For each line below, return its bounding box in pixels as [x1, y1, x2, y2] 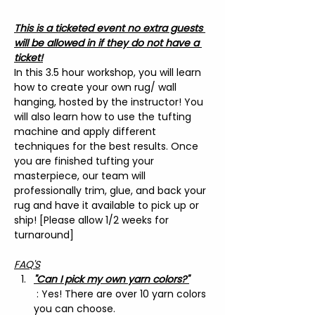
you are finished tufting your [14, 153, 157, 168]
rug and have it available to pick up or [14, 198, 202, 212]
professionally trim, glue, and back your [14, 183, 209, 198]
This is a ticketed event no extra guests [14, 20, 205, 35]
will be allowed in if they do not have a [14, 35, 202, 50]
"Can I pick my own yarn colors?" [34, 271, 189, 286]
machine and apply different [14, 124, 159, 139]
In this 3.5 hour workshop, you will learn [14, 65, 204, 79]
